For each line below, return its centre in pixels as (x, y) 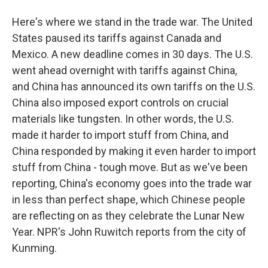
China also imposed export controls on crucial (120, 103)
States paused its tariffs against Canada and (117, 38)
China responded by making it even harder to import (134, 151)
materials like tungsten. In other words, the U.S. (123, 119)
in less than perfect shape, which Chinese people (129, 200)
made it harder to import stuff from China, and (120, 135)
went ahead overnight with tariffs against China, (124, 70)
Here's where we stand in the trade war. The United (132, 22)
